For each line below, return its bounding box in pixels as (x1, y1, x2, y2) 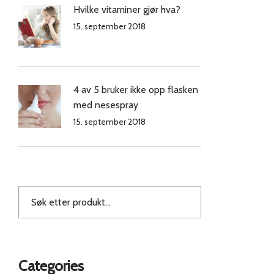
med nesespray (73, 99, 138, 111)
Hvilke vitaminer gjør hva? (73, 4, 180, 15)
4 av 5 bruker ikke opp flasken (73, 84, 198, 95)
